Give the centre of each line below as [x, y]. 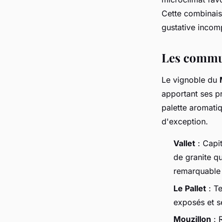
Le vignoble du [191, 80]
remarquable [197, 171]
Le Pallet [190, 188]
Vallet [184, 143]
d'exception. [185, 122]
